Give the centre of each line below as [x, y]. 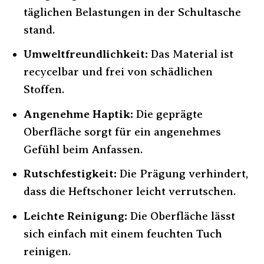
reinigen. [47, 251]
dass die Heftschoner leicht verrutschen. [129, 192]
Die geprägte [168, 114]
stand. [39, 29]
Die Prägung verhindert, [182, 174]
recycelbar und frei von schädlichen [118, 72]
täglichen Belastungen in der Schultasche [132, 12]
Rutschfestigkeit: [70, 174]
